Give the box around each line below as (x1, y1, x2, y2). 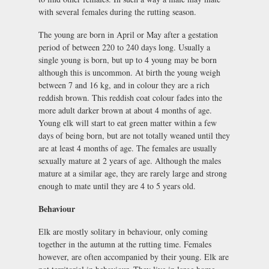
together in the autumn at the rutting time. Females (38, 238, 211, 250)
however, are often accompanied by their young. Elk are (38, 250, 229, 262)
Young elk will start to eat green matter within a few (38, 116, 217, 128)
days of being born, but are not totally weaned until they (38, 129, 230, 141)
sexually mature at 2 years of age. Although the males (38, 154, 221, 166)
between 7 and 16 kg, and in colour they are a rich (38, 79, 210, 91)
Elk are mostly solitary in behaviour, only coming (38, 225, 208, 237)
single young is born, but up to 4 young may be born (38, 53, 217, 65)
